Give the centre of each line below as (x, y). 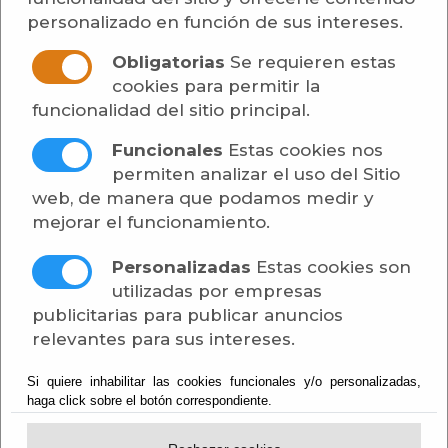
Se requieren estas (310, 62)
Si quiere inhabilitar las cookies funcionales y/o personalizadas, (224, 381)
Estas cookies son (331, 267)
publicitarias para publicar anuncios (187, 315)
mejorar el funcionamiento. (151, 222)
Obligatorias (168, 62)
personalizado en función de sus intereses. (215, 22)
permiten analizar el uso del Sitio (256, 174)
